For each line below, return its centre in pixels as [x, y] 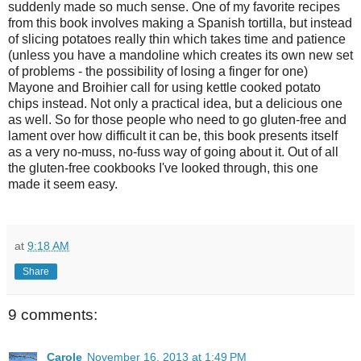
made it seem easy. [63, 185]
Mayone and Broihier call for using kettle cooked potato [164, 88]
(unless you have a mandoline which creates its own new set [180, 56]
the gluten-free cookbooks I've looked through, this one [163, 168]
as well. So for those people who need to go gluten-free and [177, 120]
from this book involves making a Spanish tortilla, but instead [180, 23]
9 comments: [53, 315]
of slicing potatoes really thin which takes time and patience [177, 39]
